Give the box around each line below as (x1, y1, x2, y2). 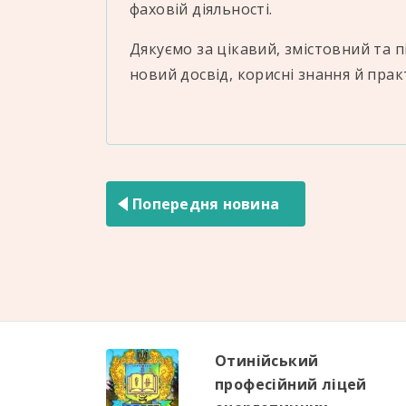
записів (105, 178, 185, 208)
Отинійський (215, 351, 319, 371)
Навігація (105, 145, 208, 175)
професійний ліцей (215, 374, 367, 394)
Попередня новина (132, 194, 279, 214)
